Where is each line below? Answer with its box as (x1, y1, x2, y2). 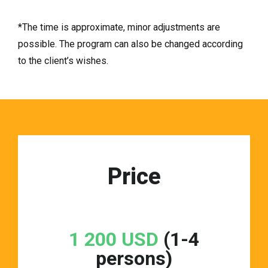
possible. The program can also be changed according (18, 38, 243, 50)
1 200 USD (69, 228, 159, 251)
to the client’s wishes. (18, 55, 108, 67)
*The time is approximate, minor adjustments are (18, 22, 220, 33)
